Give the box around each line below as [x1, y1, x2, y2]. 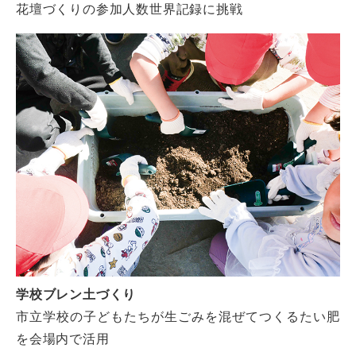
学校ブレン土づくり [16, 287, 137, 301]
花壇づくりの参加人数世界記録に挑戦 [16, 2, 243, 16]
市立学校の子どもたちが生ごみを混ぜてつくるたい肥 [16, 309, 340, 323]
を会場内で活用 [16, 331, 110, 346]
